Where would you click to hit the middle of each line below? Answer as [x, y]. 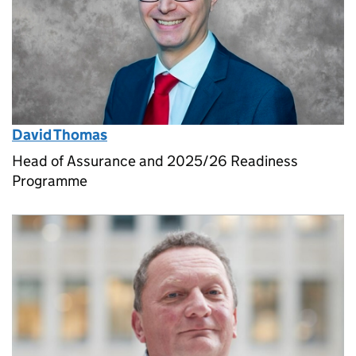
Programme [50, 180]
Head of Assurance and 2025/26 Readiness [155, 161]
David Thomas [60, 135]
